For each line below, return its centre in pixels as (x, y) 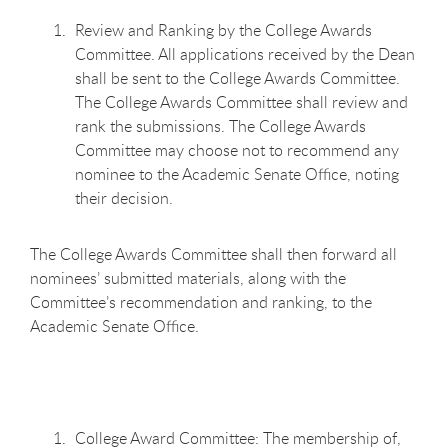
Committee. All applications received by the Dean (245, 53)
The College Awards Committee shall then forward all (213, 253)
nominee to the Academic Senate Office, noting (237, 173)
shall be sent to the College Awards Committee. (237, 77)
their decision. (124, 197)
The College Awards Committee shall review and (241, 101)
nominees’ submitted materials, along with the (188, 277)
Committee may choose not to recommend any (237, 149)
